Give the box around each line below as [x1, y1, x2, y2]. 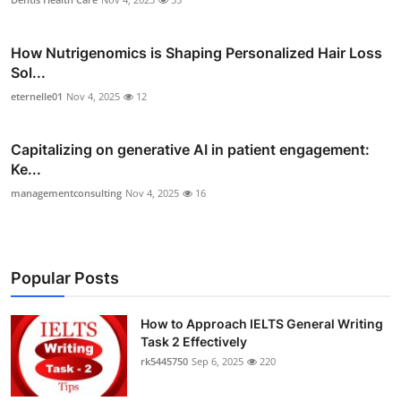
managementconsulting [11, 185, 122, 200]
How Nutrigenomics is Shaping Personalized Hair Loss [11, 43, 382, 62]
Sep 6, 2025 [192, 354, 243, 368]
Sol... [11, 63, 46, 81]
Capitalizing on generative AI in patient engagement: [11, 140, 370, 158]
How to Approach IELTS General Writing [141, 315, 383, 331]
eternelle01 [11, 89, 63, 103]
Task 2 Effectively [141, 333, 247, 349]
